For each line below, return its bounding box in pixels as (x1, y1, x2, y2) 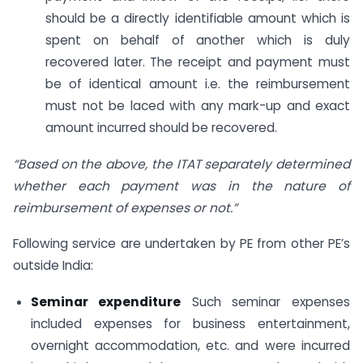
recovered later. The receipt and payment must (45, 53, 350, 70)
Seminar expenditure (30, 293, 181, 311)
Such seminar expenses (181, 293, 350, 311)
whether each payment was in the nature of (13, 177, 350, 194)
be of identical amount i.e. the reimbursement (45, 75, 350, 92)
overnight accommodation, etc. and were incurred (30, 337, 350, 355)
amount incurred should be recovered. (45, 118, 277, 136)
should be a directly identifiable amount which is (45, 9, 350, 27)
